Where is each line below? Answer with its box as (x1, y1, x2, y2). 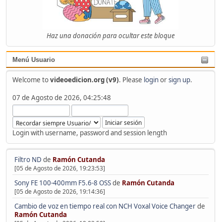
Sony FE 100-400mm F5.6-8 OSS (14, 178, 111, 187)
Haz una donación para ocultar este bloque (46, 31, 175, 40)
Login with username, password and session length (12, 128, 167, 138)
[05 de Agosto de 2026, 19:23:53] (14, 164, 105, 172)
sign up (168, 75, 190, 85)
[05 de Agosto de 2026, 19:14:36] (14, 187, 105, 196)
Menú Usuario (12, 55, 55, 63)
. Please (118, 75, 144, 85)
